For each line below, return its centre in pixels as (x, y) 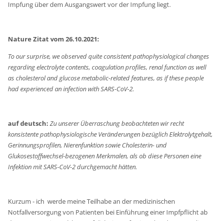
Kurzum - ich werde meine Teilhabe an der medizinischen (92, 201)
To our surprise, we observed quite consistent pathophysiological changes (109, 56)
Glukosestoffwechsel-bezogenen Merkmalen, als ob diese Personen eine (105, 156)
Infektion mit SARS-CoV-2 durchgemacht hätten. (73, 166)
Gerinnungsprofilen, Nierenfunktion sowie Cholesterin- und (88, 145)
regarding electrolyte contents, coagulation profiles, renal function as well (107, 67)
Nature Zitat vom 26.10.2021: (54, 39)
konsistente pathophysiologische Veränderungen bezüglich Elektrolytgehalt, (110, 134)
